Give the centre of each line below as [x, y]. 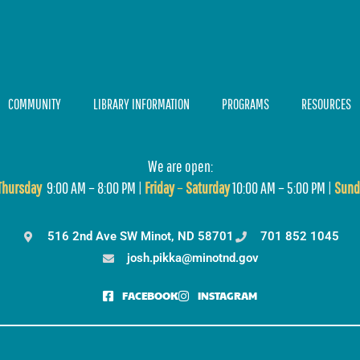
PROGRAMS [245, 104]
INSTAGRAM [227, 296]
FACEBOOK [150, 296]
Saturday [207, 187]
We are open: [180, 166]
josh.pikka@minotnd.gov [193, 258]
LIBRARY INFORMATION [141, 104]
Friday [160, 187]
